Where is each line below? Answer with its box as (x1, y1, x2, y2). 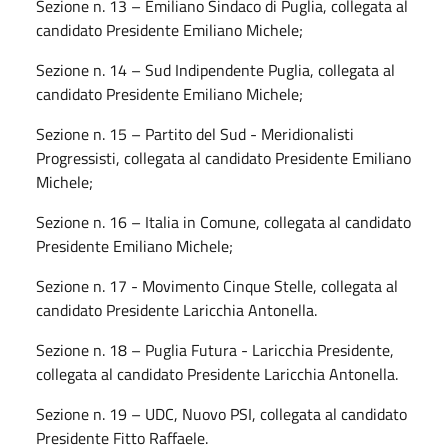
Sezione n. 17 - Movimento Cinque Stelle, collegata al (36, 273, 398, 298)
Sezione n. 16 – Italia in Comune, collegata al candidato (36, 209, 411, 234)
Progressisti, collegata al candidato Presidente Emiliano (36, 145, 411, 170)
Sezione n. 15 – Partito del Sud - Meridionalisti (36, 121, 354, 146)
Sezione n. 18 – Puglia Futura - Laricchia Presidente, (36, 337, 394, 362)
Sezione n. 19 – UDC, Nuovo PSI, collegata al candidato (36, 401, 407, 426)
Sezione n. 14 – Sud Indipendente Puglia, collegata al (36, 57, 395, 82)
